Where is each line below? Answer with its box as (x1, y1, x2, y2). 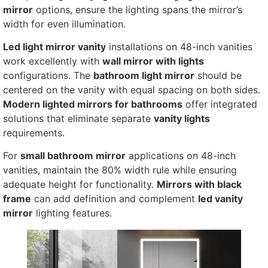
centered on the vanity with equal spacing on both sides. (3, 83, 260, 96)
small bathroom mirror (20, 150, 126, 162)
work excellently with (3, 54, 102, 67)
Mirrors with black (157, 178, 242, 191)
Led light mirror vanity (3, 40, 106, 53)
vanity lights (154, 112, 210, 124)
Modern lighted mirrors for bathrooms (3, 98, 182, 110)
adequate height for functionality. (3, 178, 157, 191)
